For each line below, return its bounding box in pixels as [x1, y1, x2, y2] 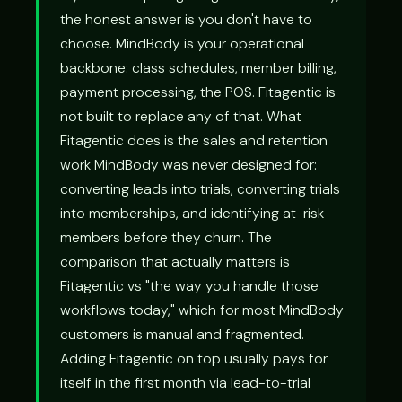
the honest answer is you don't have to [60, 9, 312, 29]
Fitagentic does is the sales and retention [60, 130, 328, 150]
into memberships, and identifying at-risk [60, 203, 324, 223]
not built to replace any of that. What [60, 106, 301, 126]
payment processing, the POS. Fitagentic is [60, 82, 336, 101]
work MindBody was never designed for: [60, 154, 317, 174]
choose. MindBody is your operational [60, 33, 304, 53]
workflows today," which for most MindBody [60, 300, 344, 319]
